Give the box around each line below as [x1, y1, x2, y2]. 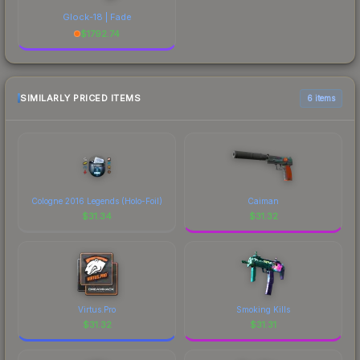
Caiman [247, 195, 279, 206]
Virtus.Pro [78, 304, 116, 314]
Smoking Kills [236, 304, 290, 314]
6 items [307, 92, 335, 103]
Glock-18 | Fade [62, 10, 132, 22]
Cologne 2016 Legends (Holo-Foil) [31, 195, 162, 206]
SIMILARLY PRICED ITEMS [20, 92, 141, 104]
